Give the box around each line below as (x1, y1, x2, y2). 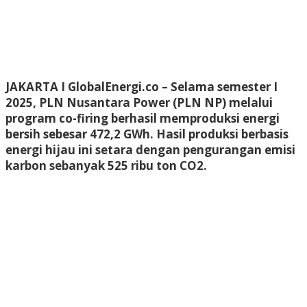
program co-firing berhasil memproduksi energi (5, 110, 280, 126)
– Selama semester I (159, 78, 278, 95)
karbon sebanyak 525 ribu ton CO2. (5, 157, 207, 173)
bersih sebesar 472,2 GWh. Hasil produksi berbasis (5, 125, 288, 142)
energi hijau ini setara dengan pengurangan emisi (5, 141, 295, 158)
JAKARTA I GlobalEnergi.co (5, 78, 159, 95)
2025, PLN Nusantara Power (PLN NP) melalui (5, 94, 273, 110)
